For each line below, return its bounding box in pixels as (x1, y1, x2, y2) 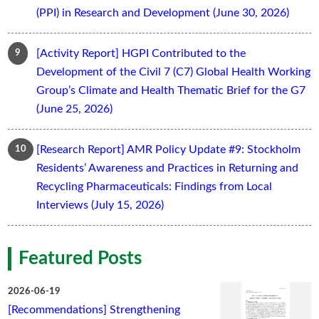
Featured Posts (19, 249, 142, 268)
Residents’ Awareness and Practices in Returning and (36, 162, 299, 174)
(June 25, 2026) (36, 103, 113, 115)
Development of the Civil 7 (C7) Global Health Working (36, 66, 311, 78)
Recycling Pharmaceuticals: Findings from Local (36, 181, 273, 193)
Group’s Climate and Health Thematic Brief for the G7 (36, 85, 306, 97)
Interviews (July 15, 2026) (36, 199, 164, 211)
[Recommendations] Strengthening (8, 303, 181, 315)
